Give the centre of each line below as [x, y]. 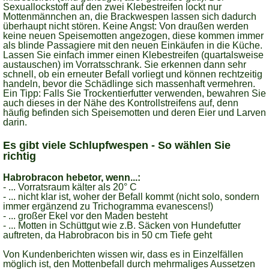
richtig [20, 156]
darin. [15, 122]
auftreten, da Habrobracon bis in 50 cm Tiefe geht [107, 235]
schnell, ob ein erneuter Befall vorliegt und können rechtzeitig [133, 74]
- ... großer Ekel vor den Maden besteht [85, 216]
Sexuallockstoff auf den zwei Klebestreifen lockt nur [112, 7]
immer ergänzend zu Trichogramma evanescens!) [108, 206]
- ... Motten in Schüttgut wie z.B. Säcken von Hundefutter [122, 225]
